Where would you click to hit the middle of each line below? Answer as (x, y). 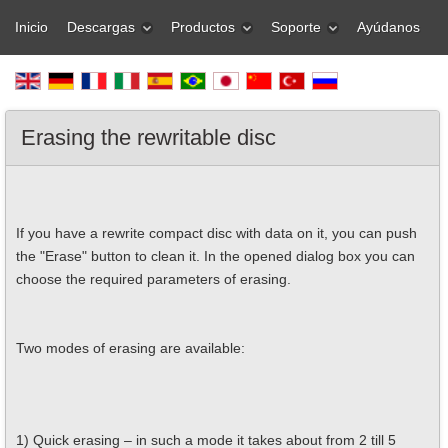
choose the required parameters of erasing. (153, 279)
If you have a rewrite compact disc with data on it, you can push (216, 233)
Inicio (31, 27)
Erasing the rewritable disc (148, 137)
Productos (203, 27)
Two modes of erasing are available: (130, 348)
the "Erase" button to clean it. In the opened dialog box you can (215, 256)
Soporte (296, 27)
